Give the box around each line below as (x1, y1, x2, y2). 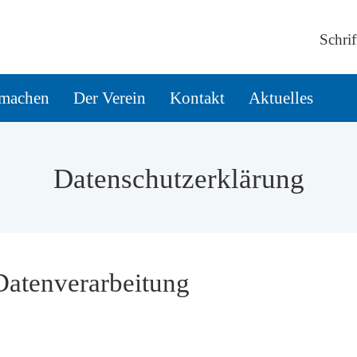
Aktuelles (249, 88, 313, 108)
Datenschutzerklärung (53, 163, 304, 194)
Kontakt (170, 88, 225, 108)
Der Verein (73, 88, 146, 108)
